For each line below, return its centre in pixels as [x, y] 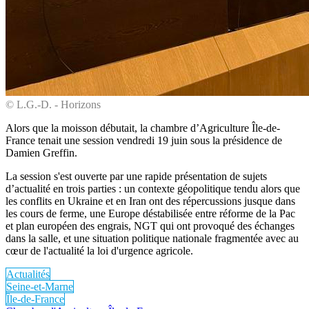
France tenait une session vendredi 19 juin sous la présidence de [144, 140]
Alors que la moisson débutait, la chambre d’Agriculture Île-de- [143, 128]
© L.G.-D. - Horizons [53, 104]
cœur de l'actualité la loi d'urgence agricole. [99, 250]
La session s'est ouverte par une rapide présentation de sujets [136, 176]
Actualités [28, 274]
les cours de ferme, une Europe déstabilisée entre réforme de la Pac [150, 213]
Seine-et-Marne [40, 286]
